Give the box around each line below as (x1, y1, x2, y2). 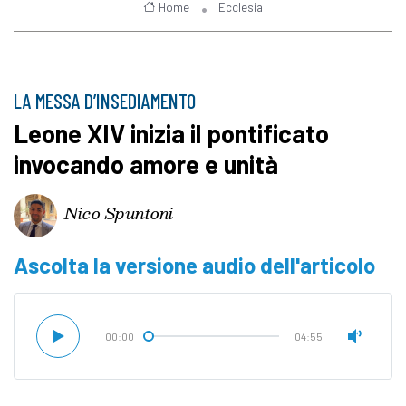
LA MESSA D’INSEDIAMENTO (14, 89, 196, 113)
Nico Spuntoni (64, 198, 173, 226)
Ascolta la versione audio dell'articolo (14, 252, 375, 279)
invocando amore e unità (14, 149, 278, 180)
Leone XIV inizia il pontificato (14, 118, 329, 150)
